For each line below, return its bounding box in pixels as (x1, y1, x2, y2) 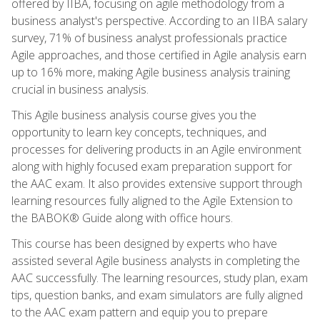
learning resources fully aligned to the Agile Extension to (11, 192, 293, 209)
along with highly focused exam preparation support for (11, 158, 292, 174)
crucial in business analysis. (11, 81, 149, 97)
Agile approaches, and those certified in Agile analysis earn (11, 46, 306, 63)
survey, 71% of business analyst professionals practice (11, 29, 287, 46)
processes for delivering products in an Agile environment (11, 141, 301, 157)
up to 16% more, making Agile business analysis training (11, 64, 290, 80)
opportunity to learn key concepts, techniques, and (11, 124, 266, 140)
